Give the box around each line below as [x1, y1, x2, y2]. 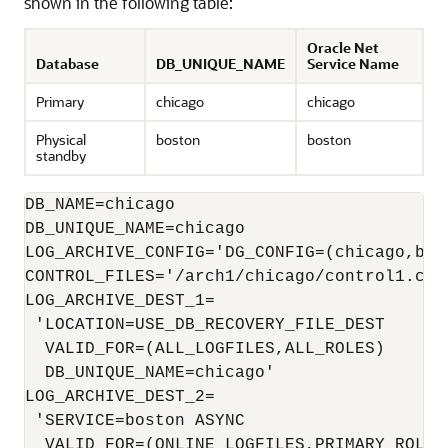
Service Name [307, 54, 399, 73]
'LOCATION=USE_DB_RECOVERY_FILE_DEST [25, 316, 395, 334]
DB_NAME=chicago [25, 196, 175, 214]
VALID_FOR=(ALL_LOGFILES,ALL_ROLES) [25, 340, 385, 358]
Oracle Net [307, 38, 379, 57]
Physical [36, 130, 86, 149]
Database [36, 54, 99, 73]
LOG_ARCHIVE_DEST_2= [25, 388, 215, 406]
